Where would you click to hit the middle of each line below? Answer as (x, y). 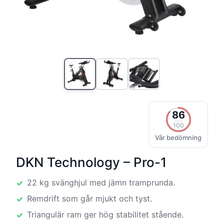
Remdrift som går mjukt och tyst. (89, 198)
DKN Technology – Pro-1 (91, 162)
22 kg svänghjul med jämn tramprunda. (101, 182)
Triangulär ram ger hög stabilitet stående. (105, 214)
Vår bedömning (178, 137)
